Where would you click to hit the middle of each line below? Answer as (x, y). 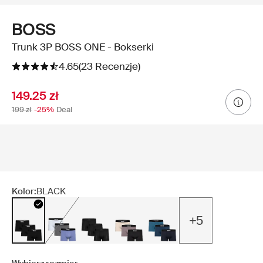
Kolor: (24, 192)
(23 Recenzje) (109, 67)
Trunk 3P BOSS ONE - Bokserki (83, 47)
